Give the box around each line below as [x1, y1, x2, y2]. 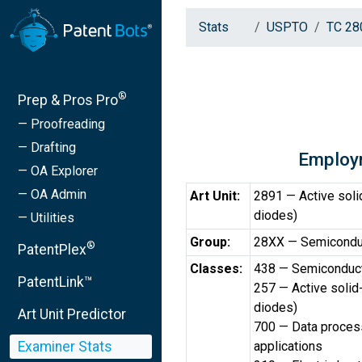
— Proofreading [18, 116, 105, 132]
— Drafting [18, 139, 76, 155]
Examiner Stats [18, 338, 112, 355]
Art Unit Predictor [18, 305, 126, 322]
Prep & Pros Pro [18, 91, 118, 108]
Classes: [190, 261, 242, 276]
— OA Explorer [18, 162, 98, 179]
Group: [190, 234, 230, 250]
